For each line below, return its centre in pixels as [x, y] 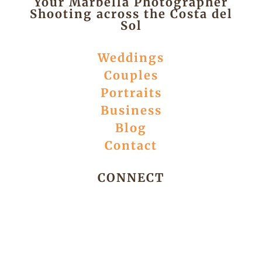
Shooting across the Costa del [131, 14]
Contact [131, 146]
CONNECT [131, 178]
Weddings [131, 58]
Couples [131, 75]
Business [131, 111]
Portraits [131, 93]
